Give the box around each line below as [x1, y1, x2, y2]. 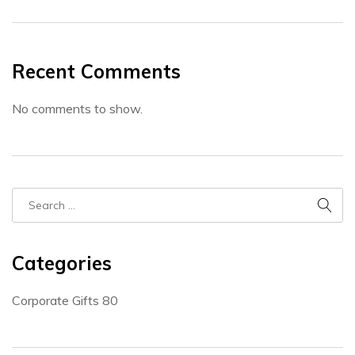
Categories [12, 251, 112, 276]
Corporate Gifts [12, 292, 102, 309]
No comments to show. [12, 101, 143, 117]
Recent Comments [12, 59, 181, 84]
